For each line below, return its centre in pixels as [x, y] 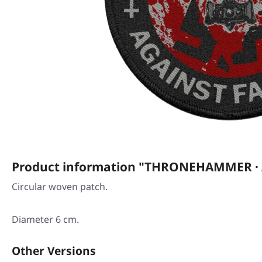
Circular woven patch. [60, 187]
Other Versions [54, 251]
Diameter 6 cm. [45, 219]
